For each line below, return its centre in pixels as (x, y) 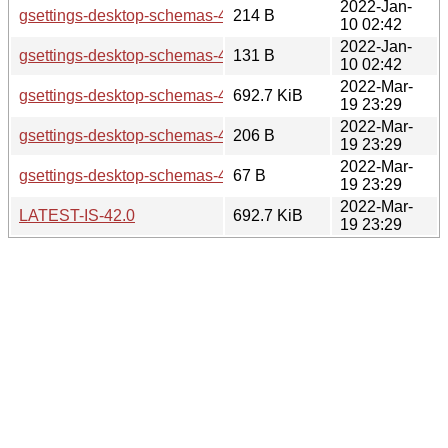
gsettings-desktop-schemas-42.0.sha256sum (177, 135)
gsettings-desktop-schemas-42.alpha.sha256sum (193, 15)
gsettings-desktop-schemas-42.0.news (155, 175)
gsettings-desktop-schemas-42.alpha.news (170, 55)
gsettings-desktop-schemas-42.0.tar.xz (154, 95)
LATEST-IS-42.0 (77, 215)
